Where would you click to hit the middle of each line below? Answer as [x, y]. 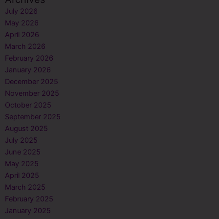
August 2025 [26, 129]
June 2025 [23, 152]
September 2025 [33, 117]
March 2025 [25, 187]
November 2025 [32, 94]
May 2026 [22, 23]
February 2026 [29, 58]
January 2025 [28, 211]
